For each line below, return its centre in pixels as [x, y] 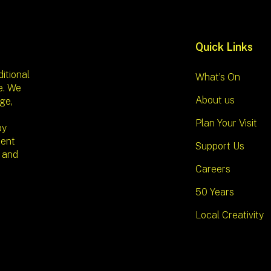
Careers [213, 169]
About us [215, 100]
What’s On [217, 77]
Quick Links [224, 47]
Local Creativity [229, 215]
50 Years [214, 192]
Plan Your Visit [226, 123]
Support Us [220, 146]
